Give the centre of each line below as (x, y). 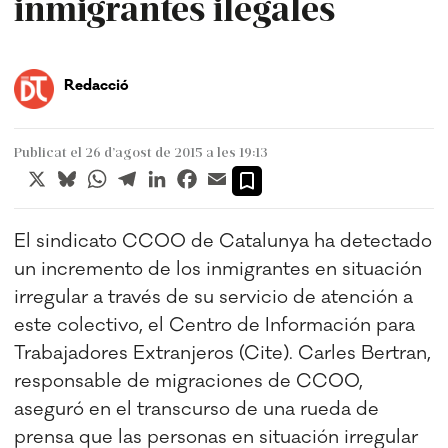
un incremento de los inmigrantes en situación (218, 269)
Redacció (96, 86)
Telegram (174, 174)
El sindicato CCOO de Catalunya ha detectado (223, 241)
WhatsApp (148, 174)
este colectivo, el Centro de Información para (215, 325)
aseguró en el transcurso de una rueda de (197, 409)
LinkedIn (202, 174)
